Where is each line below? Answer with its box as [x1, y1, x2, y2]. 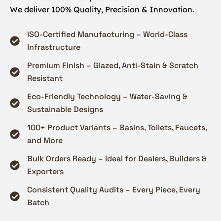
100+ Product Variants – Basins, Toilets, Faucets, [27, 122, 207, 133]
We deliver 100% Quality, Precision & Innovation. [10, 4, 194, 14]
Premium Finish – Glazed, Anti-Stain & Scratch [27, 60, 198, 71]
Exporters [27, 166, 64, 177]
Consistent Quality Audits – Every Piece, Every [27, 184, 200, 195]
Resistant [27, 73, 63, 83]
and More [27, 135, 63, 146]
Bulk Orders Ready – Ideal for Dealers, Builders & [27, 153, 207, 164]
